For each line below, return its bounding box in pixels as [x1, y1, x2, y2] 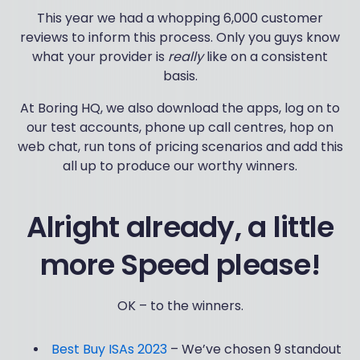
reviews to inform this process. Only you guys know [20, 28, 340, 47]
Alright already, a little [26, 207, 334, 248]
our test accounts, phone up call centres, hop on [27, 118, 333, 137]
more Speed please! [39, 244, 321, 286]
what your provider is [32, 47, 168, 67]
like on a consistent [203, 47, 328, 67]
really [168, 47, 203, 67]
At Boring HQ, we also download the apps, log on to [20, 99, 340, 118]
